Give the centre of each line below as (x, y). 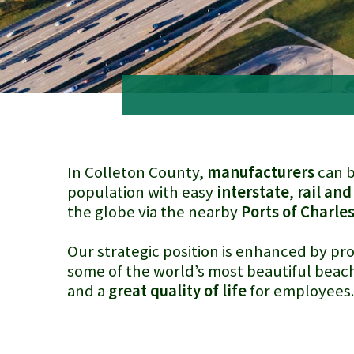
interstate (253, 192)
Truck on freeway (114, 335)
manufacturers (261, 172)
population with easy (142, 192)
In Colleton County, (137, 172)
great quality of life (177, 291)
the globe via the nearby (154, 212)
